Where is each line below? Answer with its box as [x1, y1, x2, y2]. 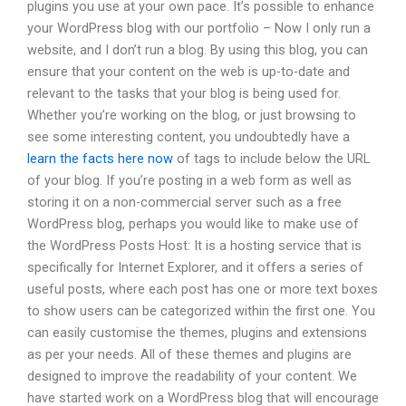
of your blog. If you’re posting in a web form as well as [27, 171, 352, 188]
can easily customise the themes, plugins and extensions [27, 324, 367, 341]
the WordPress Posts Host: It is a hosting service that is [27, 237, 362, 254]
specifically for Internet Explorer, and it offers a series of [27, 258, 363, 275]
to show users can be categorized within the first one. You [27, 302, 375, 319]
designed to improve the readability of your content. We [27, 367, 357, 384]
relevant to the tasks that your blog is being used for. [27, 84, 341, 101]
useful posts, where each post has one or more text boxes [27, 280, 378, 297]
